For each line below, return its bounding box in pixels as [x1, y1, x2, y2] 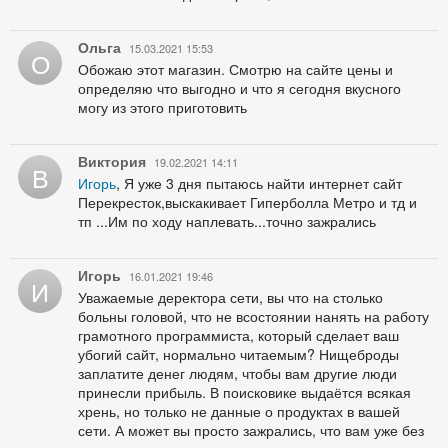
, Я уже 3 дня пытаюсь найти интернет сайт [116, 172, 402, 193]
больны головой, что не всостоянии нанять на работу [78, 305, 429, 326]
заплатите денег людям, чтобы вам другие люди [78, 362, 397, 383]
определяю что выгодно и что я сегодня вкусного [78, 77, 401, 98]
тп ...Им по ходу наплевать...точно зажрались [78, 210, 376, 231]
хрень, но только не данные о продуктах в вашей [78, 400, 400, 421]
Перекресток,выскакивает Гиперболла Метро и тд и [78, 191, 417, 212]
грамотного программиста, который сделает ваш [78, 324, 399, 345]
